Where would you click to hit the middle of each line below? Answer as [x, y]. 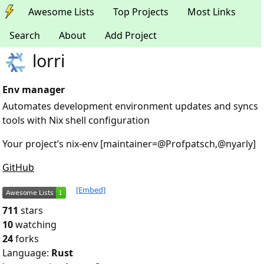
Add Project [131, 35]
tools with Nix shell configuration [76, 120]
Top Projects [141, 12]
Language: [27, 253]
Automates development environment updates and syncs [130, 106]
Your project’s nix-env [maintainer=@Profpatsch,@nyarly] [129, 144]
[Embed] [91, 190]
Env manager [34, 90]
